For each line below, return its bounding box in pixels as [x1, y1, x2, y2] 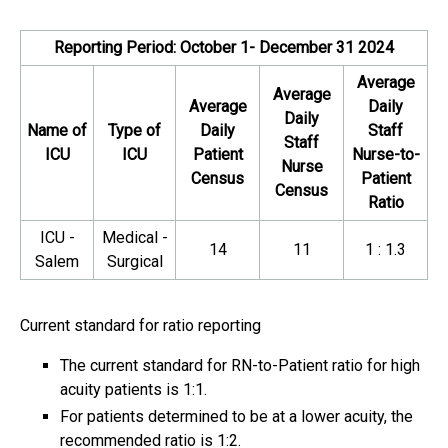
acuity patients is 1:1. [60, 380, 207, 399]
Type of [108, 121, 161, 140]
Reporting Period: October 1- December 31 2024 [54, 38, 394, 57]
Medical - [101, 228, 168, 247]
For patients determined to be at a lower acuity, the [60, 407, 413, 426]
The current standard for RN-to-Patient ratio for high [60, 356, 420, 375]
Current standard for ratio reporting [20, 316, 261, 335]
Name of [27, 121, 87, 140]
